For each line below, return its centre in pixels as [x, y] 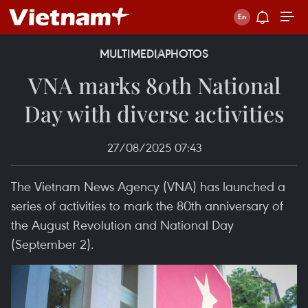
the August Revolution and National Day [122, 224]
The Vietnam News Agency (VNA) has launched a [148, 186]
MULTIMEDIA [132, 54]
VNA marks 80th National [154, 85]
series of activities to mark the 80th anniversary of [147, 205]
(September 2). [53, 244]
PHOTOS [187, 54]
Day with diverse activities [154, 113]
